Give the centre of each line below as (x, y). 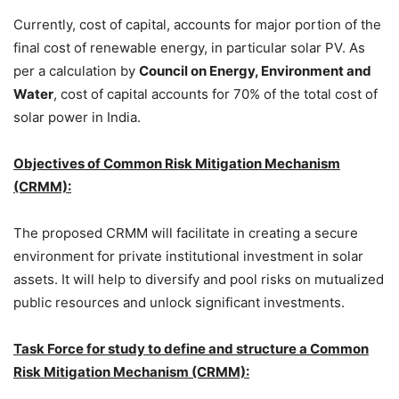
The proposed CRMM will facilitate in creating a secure (186, 233)
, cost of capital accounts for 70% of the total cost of (216, 94)
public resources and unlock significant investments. (179, 303)
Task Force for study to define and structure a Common (191, 349)
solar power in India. (77, 118)
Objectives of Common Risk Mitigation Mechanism (177, 164)
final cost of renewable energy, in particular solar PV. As (189, 48)
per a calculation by (76, 71)
